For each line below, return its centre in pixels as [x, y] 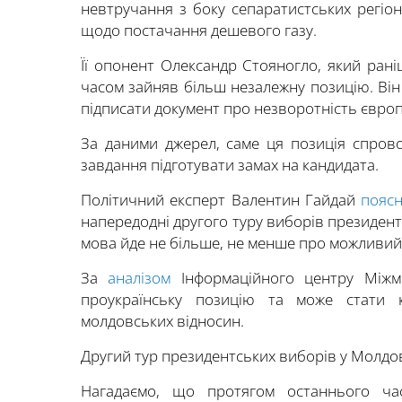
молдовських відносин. [162, 321]
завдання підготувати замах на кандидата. [230, 165]
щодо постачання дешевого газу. [199, 30]
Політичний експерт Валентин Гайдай [221, 200]
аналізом [140, 278]
